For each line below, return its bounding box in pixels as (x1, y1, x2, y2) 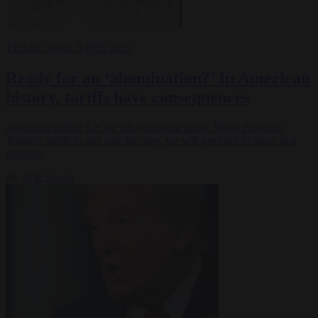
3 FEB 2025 (76, 42, 131, 55)
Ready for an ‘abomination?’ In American (6, 69, 310, 88)
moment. (6, 147, 45, 160)
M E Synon (22, 171, 74, 184)
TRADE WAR (6, 42, 76, 55)
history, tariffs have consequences (6, 88, 249, 107)
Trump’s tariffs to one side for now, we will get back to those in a (6, 134, 296, 147)
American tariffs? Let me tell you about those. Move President (6, 121, 283, 134)
